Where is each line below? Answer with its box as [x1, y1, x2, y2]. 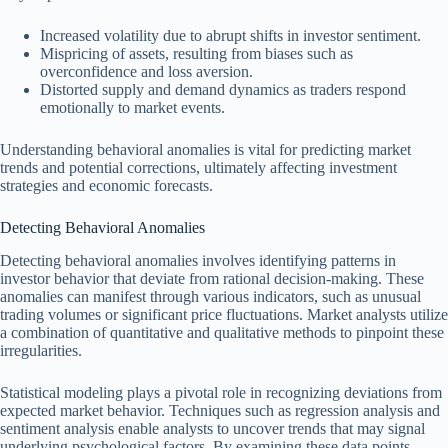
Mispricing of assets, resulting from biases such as [40, 45, 353, 63]
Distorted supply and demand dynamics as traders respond [40, 81, 406, 99]
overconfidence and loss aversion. [40, 63, 253, 81]
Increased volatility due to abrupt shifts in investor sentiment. [40, 27, 421, 45]
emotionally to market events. [40, 99, 225, 117]
